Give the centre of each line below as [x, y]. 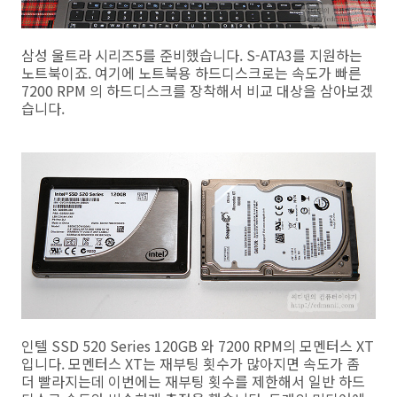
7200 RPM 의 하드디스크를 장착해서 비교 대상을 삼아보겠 [197, 91]
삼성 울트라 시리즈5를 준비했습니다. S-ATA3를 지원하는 [192, 55]
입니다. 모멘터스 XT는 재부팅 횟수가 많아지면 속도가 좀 [191, 364]
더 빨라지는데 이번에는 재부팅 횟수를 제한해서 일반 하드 [193, 381]
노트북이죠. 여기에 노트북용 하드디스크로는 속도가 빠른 [191, 73]
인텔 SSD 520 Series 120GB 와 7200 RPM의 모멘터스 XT [198, 346]
